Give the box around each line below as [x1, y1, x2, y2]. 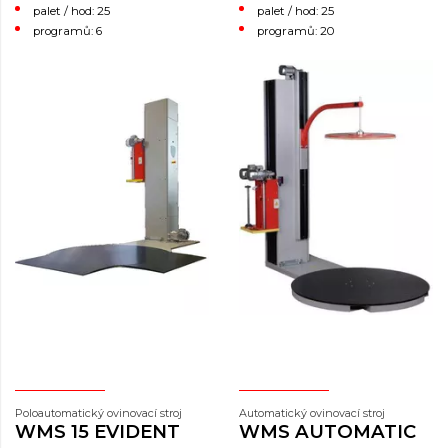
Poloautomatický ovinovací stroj [15, 406, 182, 421]
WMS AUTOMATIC [239, 420, 416, 444]
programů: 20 [257, 23, 335, 38]
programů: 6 [33, 23, 102, 38]
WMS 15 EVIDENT [15, 420, 180, 444]
